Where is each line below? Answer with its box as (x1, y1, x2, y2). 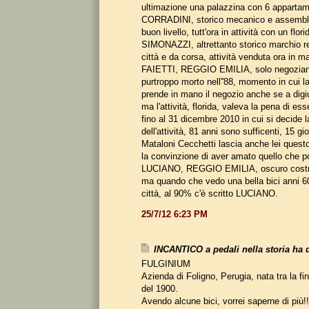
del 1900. (141, 283, 178, 294)
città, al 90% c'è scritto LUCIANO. (141, 188, 278, 199)
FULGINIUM (141, 258, 190, 269)
